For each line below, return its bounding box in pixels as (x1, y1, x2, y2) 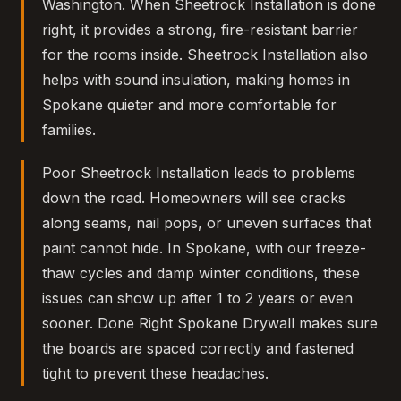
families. (42, 121, 96, 140)
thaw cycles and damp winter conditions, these (42, 264, 360, 283)
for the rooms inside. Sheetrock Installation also (42, 46, 368, 64)
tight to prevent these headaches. (42, 364, 269, 383)
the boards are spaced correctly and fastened (42, 339, 354, 358)
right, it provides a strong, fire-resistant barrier (42, 21, 358, 39)
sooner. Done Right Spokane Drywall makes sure (42, 314, 378, 333)
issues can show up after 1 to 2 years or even (42, 289, 353, 308)
